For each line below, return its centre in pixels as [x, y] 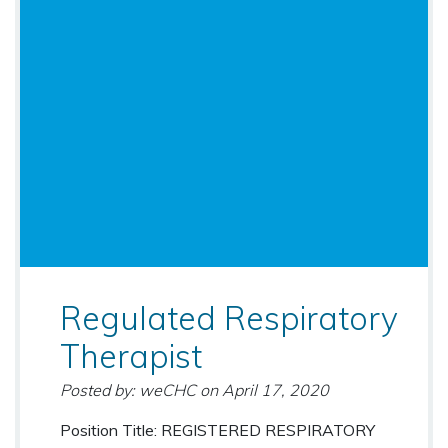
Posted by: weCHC [128, 389]
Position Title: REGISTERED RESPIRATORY [217, 429]
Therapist [131, 355]
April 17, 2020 [275, 389]
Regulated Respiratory [229, 317]
